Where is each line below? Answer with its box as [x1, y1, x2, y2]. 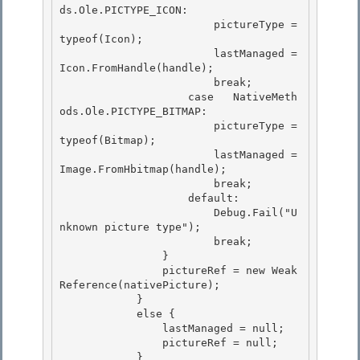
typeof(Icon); [59, 33, 149, 46]
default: [59, 192, 188, 205]
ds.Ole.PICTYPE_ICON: [59, 4, 188, 17]
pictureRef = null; [59, 337, 162, 350]
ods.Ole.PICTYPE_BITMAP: [59, 105, 214, 118]
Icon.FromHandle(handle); [59, 62, 220, 75]
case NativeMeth [59, 91, 188, 104]
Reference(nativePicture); [59, 279, 220, 292]
